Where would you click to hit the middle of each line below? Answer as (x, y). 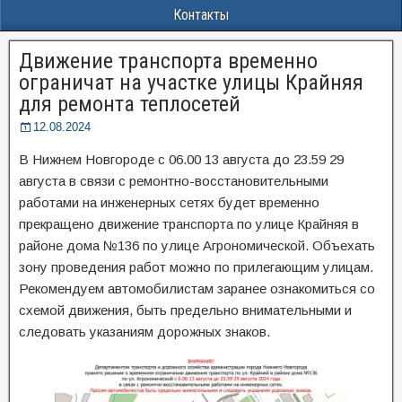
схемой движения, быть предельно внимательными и (185, 310)
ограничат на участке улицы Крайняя (191, 83)
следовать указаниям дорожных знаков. (144, 332)
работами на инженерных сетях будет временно (169, 202)
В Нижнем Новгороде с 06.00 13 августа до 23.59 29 (181, 159)
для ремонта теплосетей (130, 104)
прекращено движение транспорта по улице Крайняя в (189, 224)
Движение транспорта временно (168, 61)
